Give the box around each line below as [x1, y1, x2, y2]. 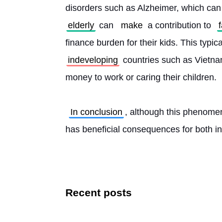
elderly [68, 20, 94, 30]
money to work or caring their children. [65, 72, 217, 82]
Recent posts [65, 187, 132, 198]
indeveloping [68, 55, 118, 65]
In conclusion [70, 107, 122, 117]
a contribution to [145, 20, 214, 30]
